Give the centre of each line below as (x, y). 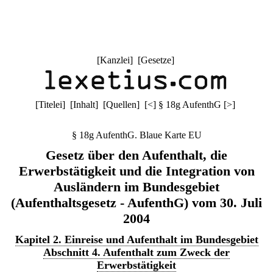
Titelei (50, 105)
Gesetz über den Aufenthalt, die (136, 155)
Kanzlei (115, 60)
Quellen (121, 105)
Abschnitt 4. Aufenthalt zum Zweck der (136, 252)
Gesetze (156, 60)
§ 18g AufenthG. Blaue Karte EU (136, 135)
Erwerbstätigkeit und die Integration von (136, 171)
